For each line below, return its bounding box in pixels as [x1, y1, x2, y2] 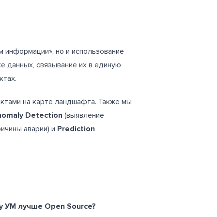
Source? [67, 201, 96, 211]
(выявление [62, 110, 104, 120]
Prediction [57, 124, 95, 134]
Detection [25, 110, 62, 120]
